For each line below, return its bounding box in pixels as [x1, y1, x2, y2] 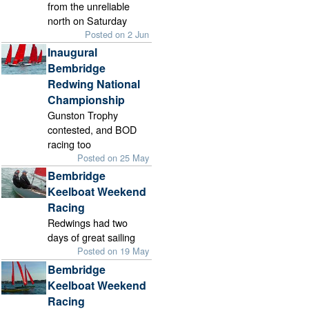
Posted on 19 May [77, 244, 150, 258]
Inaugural [48, 44, 98, 61]
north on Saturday [48, 13, 128, 28]
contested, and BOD [48, 122, 137, 137]
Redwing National [48, 76, 141, 92]
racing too [48, 137, 92, 152]
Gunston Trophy [48, 108, 119, 123]
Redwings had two [48, 215, 128, 230]
